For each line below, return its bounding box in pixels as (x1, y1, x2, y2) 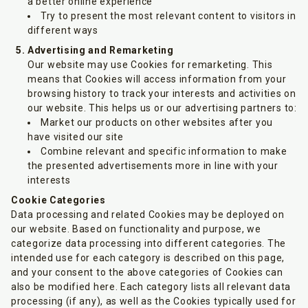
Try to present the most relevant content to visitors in (41, 10, 296, 21)
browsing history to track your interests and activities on (27, 88, 296, 99)
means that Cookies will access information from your (27, 74, 287, 85)
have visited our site (27, 131, 124, 142)
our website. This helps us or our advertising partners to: (27, 102, 297, 113)
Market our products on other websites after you (41, 117, 273, 128)
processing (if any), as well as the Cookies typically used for (11, 296, 296, 307)
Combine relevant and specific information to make (41, 146, 287, 157)
